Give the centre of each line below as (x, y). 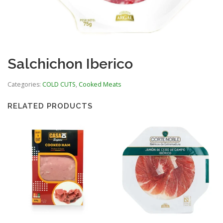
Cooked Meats (100, 84)
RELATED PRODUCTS (50, 106)
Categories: (25, 84)
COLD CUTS (59, 84)
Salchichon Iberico (70, 63)
